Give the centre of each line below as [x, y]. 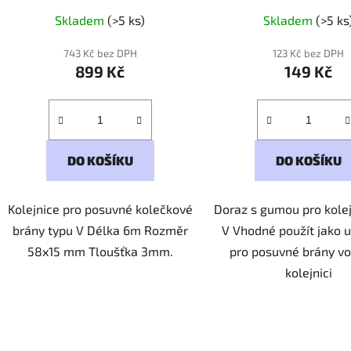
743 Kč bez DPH [100, 53]
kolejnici [308, 272]
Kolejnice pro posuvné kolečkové [100, 208]
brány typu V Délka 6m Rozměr [100, 230]
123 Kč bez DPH [309, 53]
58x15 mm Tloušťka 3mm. [100, 251]
